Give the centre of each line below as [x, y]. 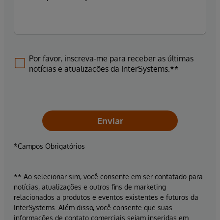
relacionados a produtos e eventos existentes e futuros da [106, 197]
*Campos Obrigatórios [49, 146]
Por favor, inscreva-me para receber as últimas [111, 58]
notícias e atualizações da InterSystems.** [104, 69]
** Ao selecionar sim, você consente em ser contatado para [108, 176]
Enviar [110, 121]
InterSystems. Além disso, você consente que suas [93, 207]
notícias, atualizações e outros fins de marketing [90, 187]
